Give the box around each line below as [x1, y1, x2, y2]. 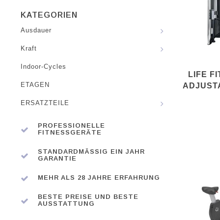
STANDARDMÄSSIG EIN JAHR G [38, 148, 145, 155]
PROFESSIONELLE [38, 122, 105, 129]
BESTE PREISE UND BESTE [38, 193, 138, 200]
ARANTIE [38, 155, 72, 162]
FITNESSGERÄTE [38, 129, 102, 136]
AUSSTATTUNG [38, 200, 95, 207]
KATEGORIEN [21, 11, 78, 19]
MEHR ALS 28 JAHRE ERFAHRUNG [38, 174, 160, 181]
